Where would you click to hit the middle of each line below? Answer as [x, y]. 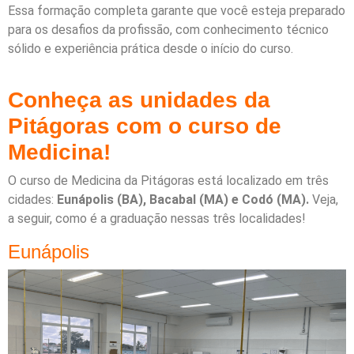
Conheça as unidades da [139, 100]
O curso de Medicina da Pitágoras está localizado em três [168, 180]
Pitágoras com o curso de [145, 126]
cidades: [31, 199]
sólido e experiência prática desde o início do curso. [151, 48]
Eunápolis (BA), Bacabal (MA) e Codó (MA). [181, 199]
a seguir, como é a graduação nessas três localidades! [157, 218]
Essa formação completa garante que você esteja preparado [177, 10]
